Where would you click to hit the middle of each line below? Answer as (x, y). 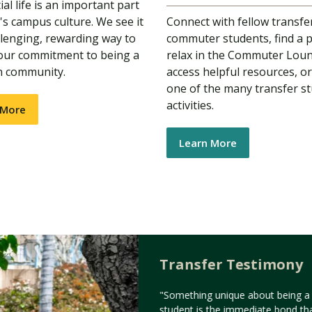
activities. (190, 105)
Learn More (208, 143)
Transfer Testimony (232, 264)
